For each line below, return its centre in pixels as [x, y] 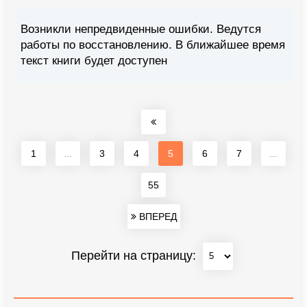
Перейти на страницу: [135, 255]
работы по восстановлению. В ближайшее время [153, 45]
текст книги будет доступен [94, 60]
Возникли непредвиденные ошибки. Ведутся [141, 29]
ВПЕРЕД [156, 216]
